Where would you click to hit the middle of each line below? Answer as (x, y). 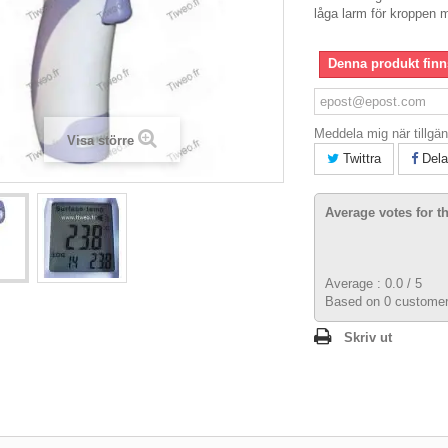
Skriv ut (368, 337)
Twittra (360, 158)
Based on (354, 301)
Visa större (100, 140)
